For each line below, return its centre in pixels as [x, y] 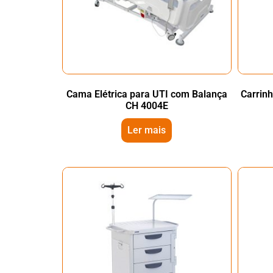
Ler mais [147, 130]
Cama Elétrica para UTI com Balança [147, 94]
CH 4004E [147, 106]
